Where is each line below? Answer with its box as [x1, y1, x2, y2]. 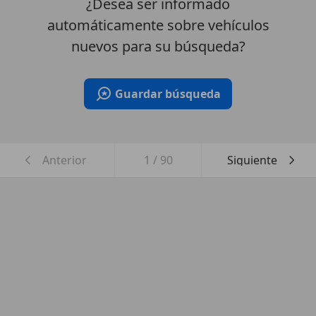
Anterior [42, 152, 87, 169]
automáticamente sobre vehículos [47, 16, 269, 35]
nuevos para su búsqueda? [71, 37, 245, 56]
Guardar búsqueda [115, 86, 221, 102]
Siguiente [226, 152, 277, 169]
